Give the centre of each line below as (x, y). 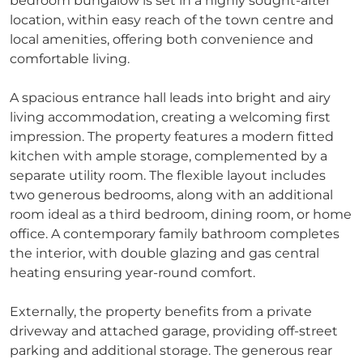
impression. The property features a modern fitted (172, 136)
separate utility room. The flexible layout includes (168, 175)
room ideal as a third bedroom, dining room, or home (181, 214)
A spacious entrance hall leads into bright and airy (170, 97)
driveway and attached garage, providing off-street (174, 331)
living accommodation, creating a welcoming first (170, 117)
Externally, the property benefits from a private (161, 311)
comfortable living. (70, 58)
